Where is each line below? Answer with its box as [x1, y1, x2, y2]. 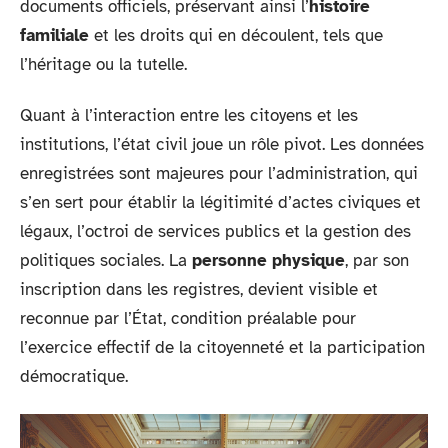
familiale [20, 24, 89, 46]
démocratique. [20, 366, 128, 387]
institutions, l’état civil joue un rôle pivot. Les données [20, 134, 424, 155]
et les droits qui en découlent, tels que [89, 24, 383, 46]
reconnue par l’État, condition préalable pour [20, 308, 356, 329]
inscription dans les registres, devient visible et [20, 279, 378, 300]
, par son [345, 250, 409, 271]
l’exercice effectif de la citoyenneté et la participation [20, 337, 425, 358]
